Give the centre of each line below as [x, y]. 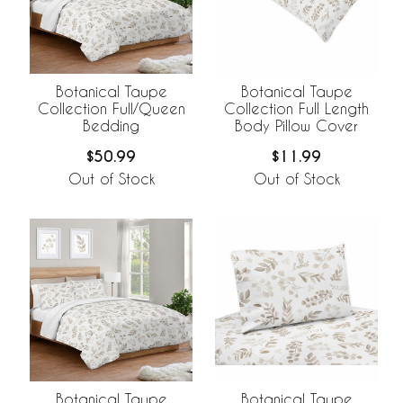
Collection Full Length [296, 108]
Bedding [111, 125]
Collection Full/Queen [111, 108]
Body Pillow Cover [296, 125]
